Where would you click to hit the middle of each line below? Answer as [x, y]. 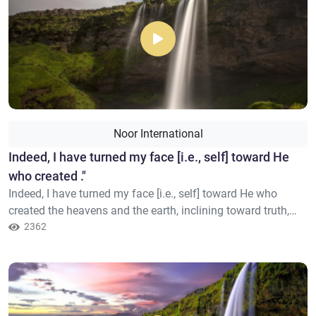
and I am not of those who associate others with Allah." [145, 227]
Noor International [158, 134]
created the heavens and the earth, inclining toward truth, [149, 211]
